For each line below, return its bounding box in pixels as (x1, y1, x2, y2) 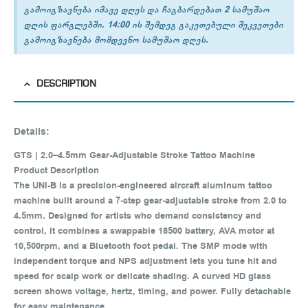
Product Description (14, 164, 102, 177)
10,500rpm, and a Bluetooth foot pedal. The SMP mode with (14, 239, 267, 253)
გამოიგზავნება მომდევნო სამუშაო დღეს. (24, 33, 208, 47)
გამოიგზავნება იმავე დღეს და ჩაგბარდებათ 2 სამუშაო (24, 3, 269, 16)
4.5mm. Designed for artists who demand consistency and (14, 209, 261, 223)
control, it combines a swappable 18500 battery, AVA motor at (14, 224, 274, 238)
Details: (14, 124, 50, 140)
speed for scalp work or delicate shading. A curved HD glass (14, 269, 271, 283)
